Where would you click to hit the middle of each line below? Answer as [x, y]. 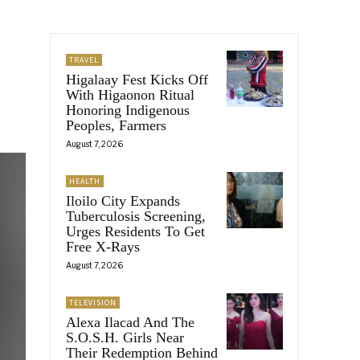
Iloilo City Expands [123, 200]
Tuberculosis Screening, [136, 216]
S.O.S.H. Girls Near [125, 337]
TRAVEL [84, 59]
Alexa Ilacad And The [130, 322]
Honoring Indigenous [128, 110]
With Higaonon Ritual [130, 94]
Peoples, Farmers [116, 125]
